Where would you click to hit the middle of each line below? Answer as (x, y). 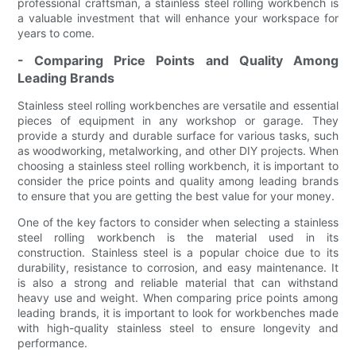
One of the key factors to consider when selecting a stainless (178, 222)
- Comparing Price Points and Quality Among (178, 60)
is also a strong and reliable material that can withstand (178, 282)
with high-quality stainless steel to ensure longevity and (178, 327)
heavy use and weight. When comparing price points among (178, 297)
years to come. (56, 33)
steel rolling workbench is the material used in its (178, 237)
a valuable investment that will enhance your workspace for (178, 17)
